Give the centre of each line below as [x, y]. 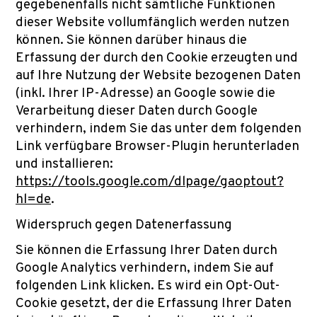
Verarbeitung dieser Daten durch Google [137, 111]
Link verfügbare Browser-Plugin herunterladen [157, 146]
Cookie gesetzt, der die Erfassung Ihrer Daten [154, 304]
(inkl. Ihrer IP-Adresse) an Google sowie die [145, 93]
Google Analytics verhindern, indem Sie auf [145, 268]
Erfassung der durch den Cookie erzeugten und [157, 58]
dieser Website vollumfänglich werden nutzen [152, 23]
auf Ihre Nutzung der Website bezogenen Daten [158, 76]
